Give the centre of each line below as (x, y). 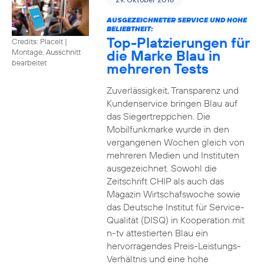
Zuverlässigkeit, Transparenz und (172, 90)
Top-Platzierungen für (178, 42)
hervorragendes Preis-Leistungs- (174, 246)
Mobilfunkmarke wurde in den (168, 129)
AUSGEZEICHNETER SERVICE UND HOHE (176, 20)
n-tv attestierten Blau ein (157, 233)
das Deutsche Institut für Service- (175, 207)
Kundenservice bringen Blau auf (172, 103)
